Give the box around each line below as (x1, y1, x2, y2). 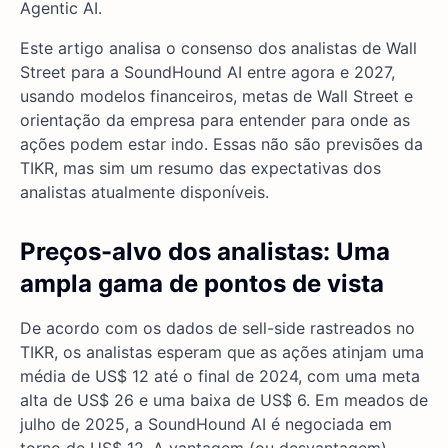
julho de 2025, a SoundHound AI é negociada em (20, 414, 392, 435)
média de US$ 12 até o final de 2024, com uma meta (20, 366, 420, 387)
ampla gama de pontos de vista (20, 269, 384, 299)
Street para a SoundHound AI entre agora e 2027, (20, 62, 395, 83)
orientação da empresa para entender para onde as (20, 110, 410, 131)
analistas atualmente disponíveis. (20, 182, 269, 203)
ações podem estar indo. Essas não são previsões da (20, 134, 423, 155)
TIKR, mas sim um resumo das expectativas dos (20, 158, 381, 179)
